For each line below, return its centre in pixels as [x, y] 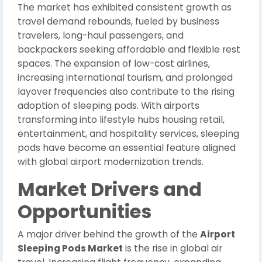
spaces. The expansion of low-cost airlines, [114, 63]
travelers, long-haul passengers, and [101, 35]
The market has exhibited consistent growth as [125, 7]
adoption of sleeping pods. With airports [108, 106]
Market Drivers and [110, 189]
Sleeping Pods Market [70, 248]
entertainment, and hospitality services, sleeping [128, 134]
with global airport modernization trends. [111, 162]
